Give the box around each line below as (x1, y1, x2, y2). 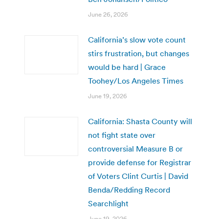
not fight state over (88, 130, 155, 140)
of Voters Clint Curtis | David (88, 171, 188, 181)
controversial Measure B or (88, 143, 183, 153)
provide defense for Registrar (88, 157, 191, 167)
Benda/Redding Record (88, 184, 170, 195)
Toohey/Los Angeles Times (88, 75, 183, 86)
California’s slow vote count (88, 34, 186, 44)
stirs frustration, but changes (88, 48, 189, 58)
